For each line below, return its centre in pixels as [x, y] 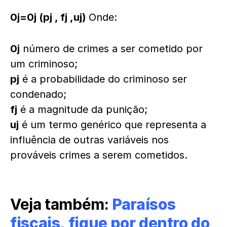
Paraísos [144, 204]
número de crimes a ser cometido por [111, 49]
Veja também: [61, 204]
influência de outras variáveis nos [89, 140]
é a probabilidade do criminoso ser [103, 79]
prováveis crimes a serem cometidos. [99, 155]
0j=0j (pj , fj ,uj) [49, 17]
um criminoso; [44, 64]
